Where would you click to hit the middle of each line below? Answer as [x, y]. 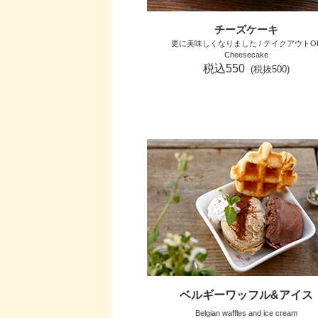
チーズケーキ [246, 30]
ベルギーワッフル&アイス [246, 295]
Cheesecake [246, 55]
